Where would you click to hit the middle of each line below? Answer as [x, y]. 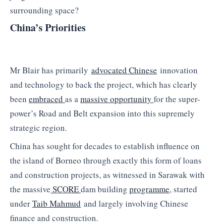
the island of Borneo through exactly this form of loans [106, 161]
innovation [177, 70]
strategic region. [38, 127]
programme [149, 189]
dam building [105, 189]
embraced [47, 99]
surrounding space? [44, 10]
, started [183, 189]
